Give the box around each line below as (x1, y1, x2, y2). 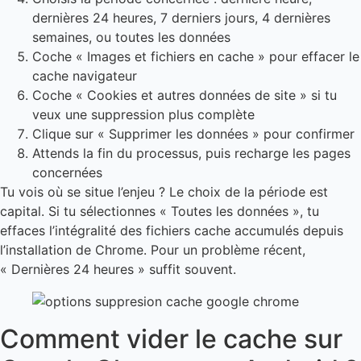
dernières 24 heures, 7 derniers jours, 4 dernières (32, 10, 330, 27)
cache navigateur (32, 68, 137, 85)
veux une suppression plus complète (32, 106, 255, 123)
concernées (32, 164, 102, 181)
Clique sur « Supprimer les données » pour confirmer (32, 126, 355, 143)
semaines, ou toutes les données (32, 29, 230, 46)
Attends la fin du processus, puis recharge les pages (32, 145, 351, 162)
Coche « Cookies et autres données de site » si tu (32, 87, 337, 104)
